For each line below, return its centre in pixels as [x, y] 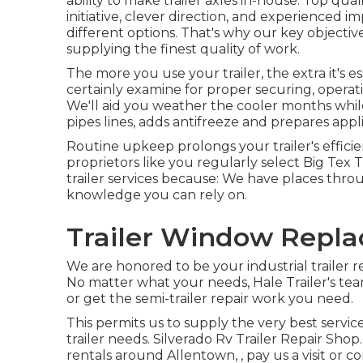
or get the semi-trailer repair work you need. [210, 299]
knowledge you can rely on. [157, 195]
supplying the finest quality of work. [183, 49]
